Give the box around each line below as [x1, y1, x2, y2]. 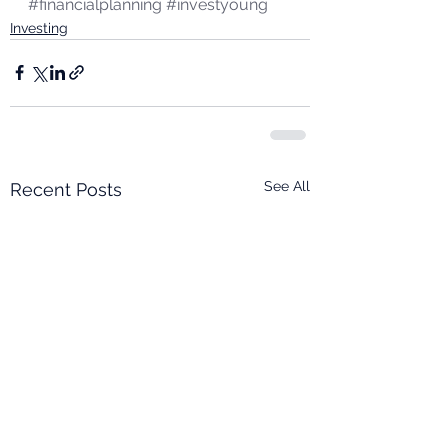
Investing [10, 19, 68, 36]
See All [264, 177, 310, 194]
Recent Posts [10, 178, 122, 200]
